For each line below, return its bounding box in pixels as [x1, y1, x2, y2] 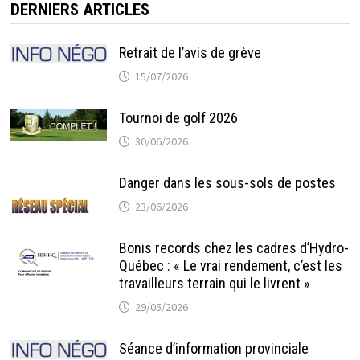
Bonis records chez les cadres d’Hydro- [118, 239, 349, 257]
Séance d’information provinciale [118, 340, 309, 358]
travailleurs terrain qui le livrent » [118, 275, 310, 292]
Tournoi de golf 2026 [118, 109, 238, 127]
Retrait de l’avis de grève [118, 44, 261, 62]
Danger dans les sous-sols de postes [118, 174, 336, 192]
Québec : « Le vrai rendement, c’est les [118, 257, 342, 275]
